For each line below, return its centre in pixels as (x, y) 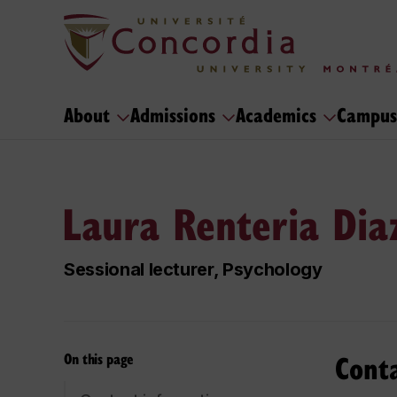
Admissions (176, 114)
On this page (98, 359)
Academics (279, 114)
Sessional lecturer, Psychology (193, 269)
